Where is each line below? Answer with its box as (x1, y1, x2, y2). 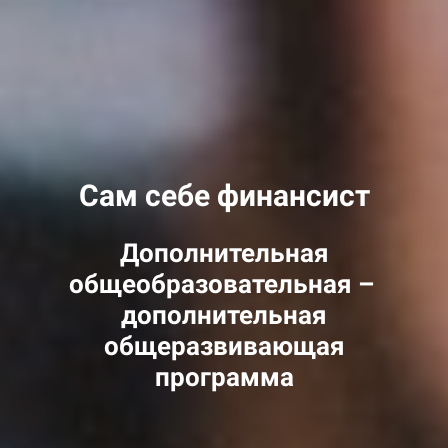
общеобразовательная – (68, 269, 380, 299)
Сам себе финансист (78, 178, 370, 213)
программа (154, 362, 294, 392)
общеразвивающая (103, 331, 345, 361)
